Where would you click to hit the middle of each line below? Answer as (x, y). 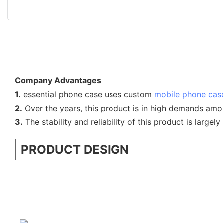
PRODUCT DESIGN (75, 149)
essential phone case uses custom (88, 94)
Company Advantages (58, 80)
